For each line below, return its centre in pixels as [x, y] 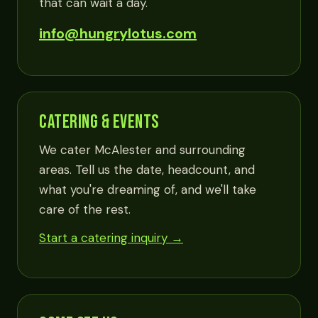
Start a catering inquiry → [111, 238]
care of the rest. [85, 209]
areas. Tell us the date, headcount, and [147, 170]
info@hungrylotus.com [118, 33]
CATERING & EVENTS [99, 122]
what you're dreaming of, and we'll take [148, 190]
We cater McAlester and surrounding [142, 150]
